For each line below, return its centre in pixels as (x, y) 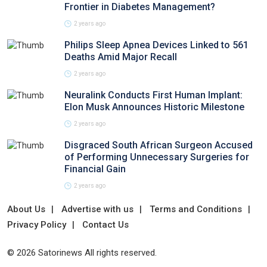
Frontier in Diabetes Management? (140, 7)
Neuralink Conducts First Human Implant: (153, 95)
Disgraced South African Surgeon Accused (159, 145)
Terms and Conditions (196, 209)
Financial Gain (95, 169)
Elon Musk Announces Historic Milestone (154, 107)
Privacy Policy (37, 225)
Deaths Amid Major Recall (121, 57)
